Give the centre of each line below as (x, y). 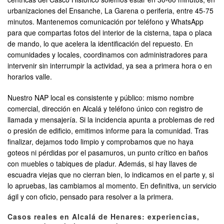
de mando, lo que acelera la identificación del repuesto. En (100, 44)
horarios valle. (30, 77)
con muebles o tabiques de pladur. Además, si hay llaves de (102, 164)
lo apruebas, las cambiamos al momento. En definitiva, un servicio (112, 186)
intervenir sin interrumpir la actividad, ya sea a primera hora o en (110, 66)
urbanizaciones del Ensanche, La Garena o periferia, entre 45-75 (110, 11)
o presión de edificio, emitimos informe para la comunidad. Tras (108, 131)
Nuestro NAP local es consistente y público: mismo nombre (101, 98)
